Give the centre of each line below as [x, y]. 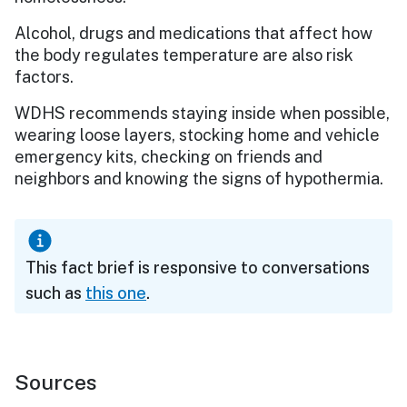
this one [116, 293]
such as [55, 293]
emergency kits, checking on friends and [169, 156]
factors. [44, 76]
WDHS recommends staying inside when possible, [202, 113]
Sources [56, 382]
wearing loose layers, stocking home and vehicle [197, 134]
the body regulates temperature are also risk [184, 55]
